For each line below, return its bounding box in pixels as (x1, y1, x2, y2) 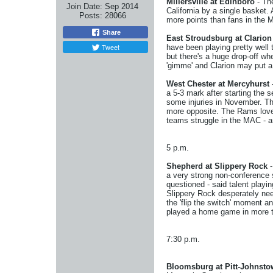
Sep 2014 (105, 2, 138, 11)
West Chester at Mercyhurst (166, 79, 272, 88)
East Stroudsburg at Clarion (166, 34, 272, 43)
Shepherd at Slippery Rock (166, 161, 268, 171)
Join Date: (66, 2, 102, 11)
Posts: (79, 11, 102, 20)
